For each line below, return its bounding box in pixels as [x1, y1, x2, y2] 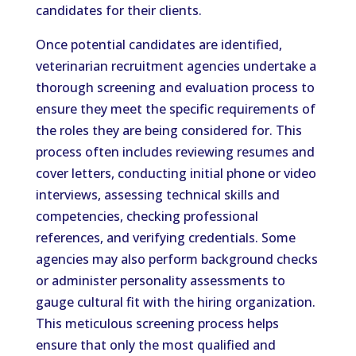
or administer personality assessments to [35, 272, 285, 289]
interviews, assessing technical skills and [35, 186, 280, 203]
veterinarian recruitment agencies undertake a [35, 57, 316, 75]
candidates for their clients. [35, 2, 202, 19]
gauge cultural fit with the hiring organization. [35, 293, 315, 311]
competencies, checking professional [35, 207, 258, 225]
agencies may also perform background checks [35, 250, 318, 268]
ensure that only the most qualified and [35, 336, 276, 354]
